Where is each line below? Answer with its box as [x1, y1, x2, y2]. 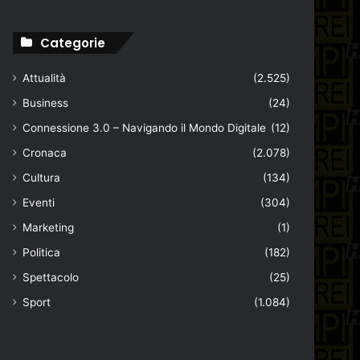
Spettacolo [22, 271, 80, 284]
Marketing [22, 221, 75, 234]
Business [22, 96, 69, 109]
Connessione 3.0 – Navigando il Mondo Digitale [22, 121, 267, 134]
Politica [22, 246, 61, 259]
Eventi [22, 196, 55, 209]
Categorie [40, 35, 106, 51]
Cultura [22, 171, 61, 184]
